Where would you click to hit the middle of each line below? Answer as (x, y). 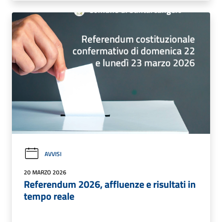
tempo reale (49, 196)
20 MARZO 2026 (45, 172)
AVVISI (53, 154)
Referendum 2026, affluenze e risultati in (110, 184)
